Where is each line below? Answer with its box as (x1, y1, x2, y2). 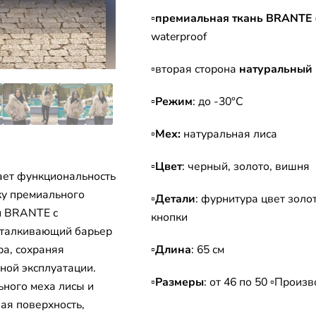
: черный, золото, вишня (182, 159, 310, 175)
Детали (155, 191, 195, 207)
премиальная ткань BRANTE (155, 11, 312, 27)
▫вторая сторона (151, 61, 239, 78)
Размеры (155, 274, 204, 291)
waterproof (151, 29, 207, 45)
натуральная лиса (181, 126, 277, 142)
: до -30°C (193, 94, 243, 110)
